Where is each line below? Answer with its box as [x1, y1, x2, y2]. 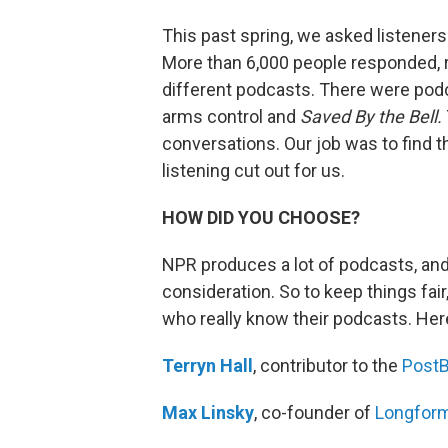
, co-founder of [254, 402, 375, 423]
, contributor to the [253, 355, 402, 376]
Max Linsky [162, 402, 254, 423]
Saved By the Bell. [300, 106, 442, 127]
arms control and [162, 106, 300, 127]
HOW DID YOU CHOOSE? [162, 207, 360, 228]
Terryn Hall [162, 355, 253, 376]
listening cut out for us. [162, 160, 345, 181]
